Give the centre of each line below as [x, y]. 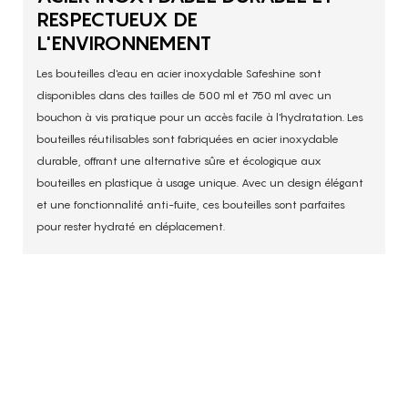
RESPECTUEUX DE [117, 19]
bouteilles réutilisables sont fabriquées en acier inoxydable [188, 138]
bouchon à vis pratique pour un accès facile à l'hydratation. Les [200, 117]
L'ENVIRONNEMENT [124, 42]
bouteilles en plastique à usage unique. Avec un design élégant [200, 182]
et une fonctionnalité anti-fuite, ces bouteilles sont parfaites [191, 204]
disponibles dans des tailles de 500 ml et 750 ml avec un [184, 95]
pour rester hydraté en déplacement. [131, 226]
